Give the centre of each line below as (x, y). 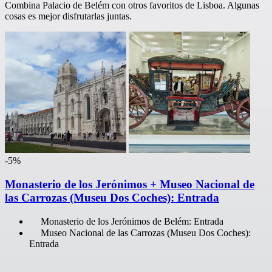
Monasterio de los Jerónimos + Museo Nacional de (130, 184)
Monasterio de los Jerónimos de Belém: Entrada (132, 222)
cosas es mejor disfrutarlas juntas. (68, 16)
